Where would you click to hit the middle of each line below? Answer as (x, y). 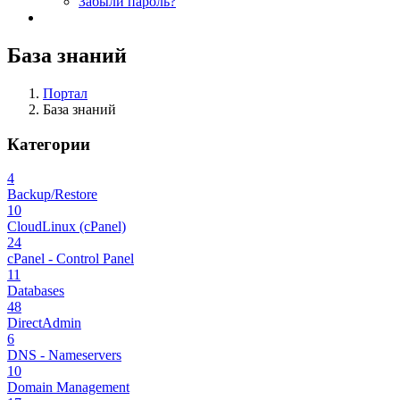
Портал (65, 93)
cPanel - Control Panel (71, 259)
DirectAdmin (44, 323)
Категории (49, 144)
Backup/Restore (52, 195)
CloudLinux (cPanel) (67, 227)
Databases (36, 291)
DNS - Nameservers (64, 355)
